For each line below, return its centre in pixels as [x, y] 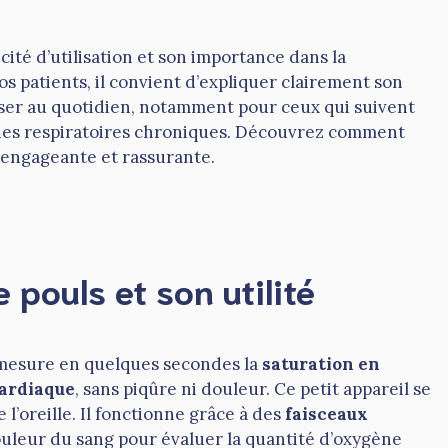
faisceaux [326, 414]
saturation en [321, 364]
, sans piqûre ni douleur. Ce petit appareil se [253, 389]
